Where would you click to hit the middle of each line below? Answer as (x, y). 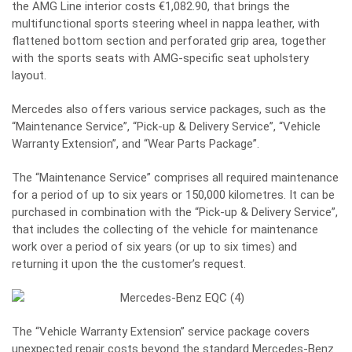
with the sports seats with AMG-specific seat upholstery (160, 58)
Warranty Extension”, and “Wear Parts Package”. (136, 144)
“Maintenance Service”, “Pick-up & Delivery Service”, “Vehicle (166, 126)
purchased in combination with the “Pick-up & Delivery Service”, (175, 212)
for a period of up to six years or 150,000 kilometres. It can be (173, 195)
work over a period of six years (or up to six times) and (154, 247)
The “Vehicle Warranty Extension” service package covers (161, 332)
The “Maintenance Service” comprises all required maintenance (175, 178)
